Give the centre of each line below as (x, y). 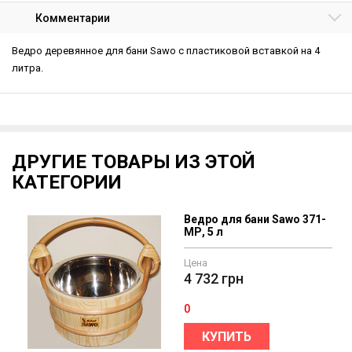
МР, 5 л (203, 232)
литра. (27, 68)
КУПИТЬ (227, 337)
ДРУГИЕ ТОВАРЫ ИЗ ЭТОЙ (134, 162)
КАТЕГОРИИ (67, 182)
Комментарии (73, 18)
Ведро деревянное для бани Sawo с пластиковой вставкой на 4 (166, 51)
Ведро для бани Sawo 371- (255, 219)
